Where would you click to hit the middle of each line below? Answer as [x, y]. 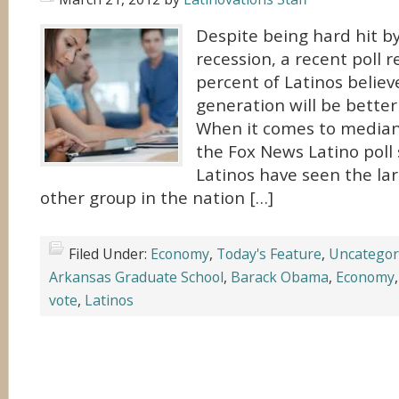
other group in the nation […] [157, 198]
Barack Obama [280, 277]
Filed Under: [110, 254]
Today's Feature [269, 254]
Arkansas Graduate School [136, 277]
